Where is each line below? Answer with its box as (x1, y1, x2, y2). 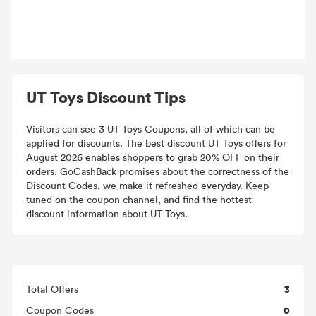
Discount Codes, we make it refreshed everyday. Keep (26, 178, 269, 192)
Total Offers (26, 282, 78, 296)
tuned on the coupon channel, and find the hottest (26, 193, 252, 206)
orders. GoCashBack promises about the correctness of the (26, 164, 289, 178)
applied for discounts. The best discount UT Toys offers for (26, 136, 286, 150)
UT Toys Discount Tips (26, 86, 186, 107)
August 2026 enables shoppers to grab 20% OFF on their (26, 150, 279, 164)
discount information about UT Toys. (26, 207, 188, 220)
